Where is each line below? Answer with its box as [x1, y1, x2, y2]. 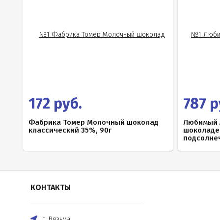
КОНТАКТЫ [30, 183, 71, 192]
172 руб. [28, 95, 82, 112]
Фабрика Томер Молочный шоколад [28, 118, 159, 127]
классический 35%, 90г [28, 126, 111, 135]
